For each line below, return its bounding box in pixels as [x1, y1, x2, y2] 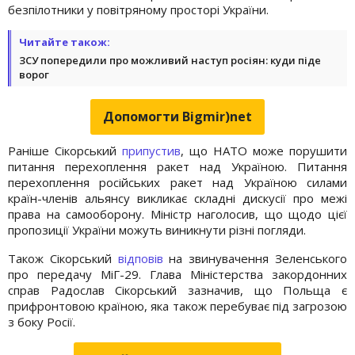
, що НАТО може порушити [181, 142, 347, 158]
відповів [117, 250, 163, 266]
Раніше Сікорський [8, 142, 122, 158]
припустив [122, 142, 181, 158]
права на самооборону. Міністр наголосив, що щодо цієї [8, 205, 347, 222]
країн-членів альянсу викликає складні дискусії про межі [8, 189, 347, 206]
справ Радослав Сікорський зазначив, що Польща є [8, 281, 347, 298]
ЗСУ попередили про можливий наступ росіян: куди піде [19, 52, 321, 67]
